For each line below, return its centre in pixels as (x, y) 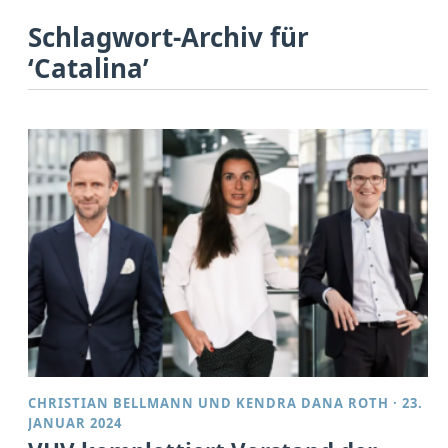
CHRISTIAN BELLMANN (111, 402)
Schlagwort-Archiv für (169, 36)
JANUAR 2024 (75, 422)
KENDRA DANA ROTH (313, 402)
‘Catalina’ (89, 67)
